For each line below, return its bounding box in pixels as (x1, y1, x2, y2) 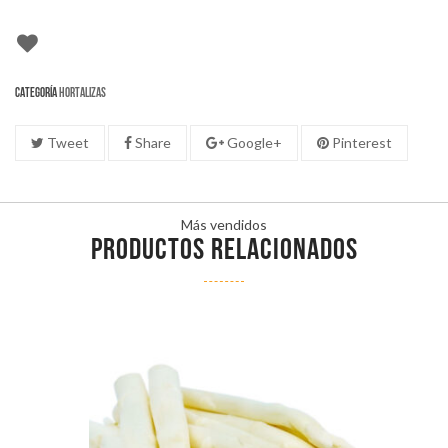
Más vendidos (181, 216, 267, 234)
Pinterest (329, 134, 392, 152)
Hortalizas (59, 85, 106, 102)
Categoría (15, 85, 59, 102)
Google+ (224, 134, 282, 152)
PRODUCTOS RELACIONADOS (90, 236, 358, 268)
